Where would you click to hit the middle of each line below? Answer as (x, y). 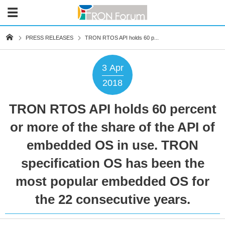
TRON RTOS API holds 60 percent (113, 109)
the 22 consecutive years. (113, 199)
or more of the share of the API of (113, 127)
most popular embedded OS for (113, 181)
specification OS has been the (113, 163)
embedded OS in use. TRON (113, 145)
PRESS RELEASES (50, 38)
